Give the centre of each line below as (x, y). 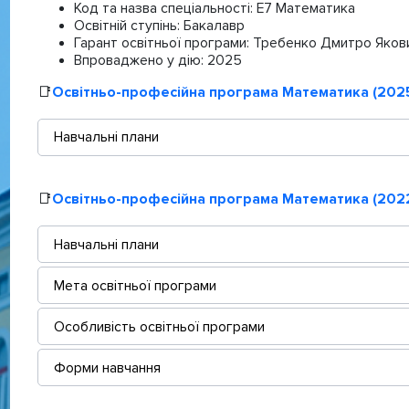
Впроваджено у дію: (140, 60)
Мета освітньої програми (135, 285)
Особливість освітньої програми (159, 326)
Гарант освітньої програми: (163, 42)
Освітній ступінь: (128, 25)
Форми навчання (107, 367)
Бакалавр (214, 25)
